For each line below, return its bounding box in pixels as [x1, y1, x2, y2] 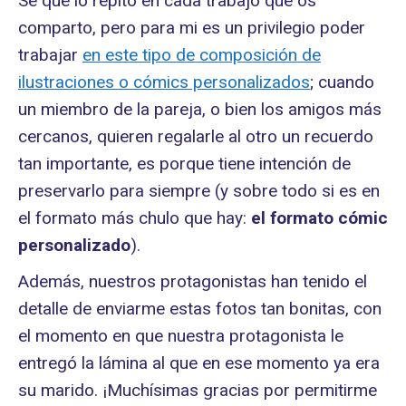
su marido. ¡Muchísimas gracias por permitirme [18, 379, 377, 401]
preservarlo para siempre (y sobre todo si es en [18, 179, 380, 201]
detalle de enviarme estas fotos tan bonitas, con [18, 297, 382, 319]
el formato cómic [251, 207, 388, 228]
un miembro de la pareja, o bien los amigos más [18, 98, 382, 120]
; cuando [310, 71, 374, 92]
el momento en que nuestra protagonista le [18, 324, 343, 346]
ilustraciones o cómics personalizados [18, 71, 310, 92]
